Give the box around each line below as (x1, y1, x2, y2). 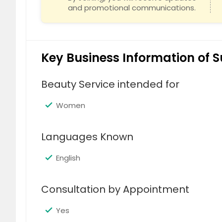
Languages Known (41, 130, 133, 144)
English (56, 153, 80, 163)
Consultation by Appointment (41, 182, 189, 196)
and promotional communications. (68, 2, 196, 13)
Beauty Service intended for (41, 77, 179, 91)
